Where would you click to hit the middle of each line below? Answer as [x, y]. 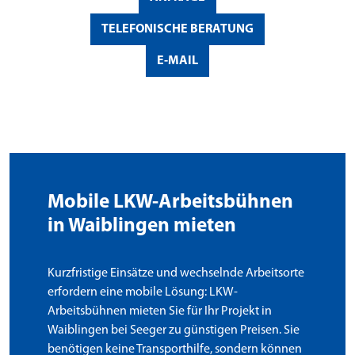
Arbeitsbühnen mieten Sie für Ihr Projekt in [160, 312]
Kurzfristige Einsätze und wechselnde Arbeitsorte [176, 274]
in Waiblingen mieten [142, 227]
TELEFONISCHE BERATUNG [177, 30]
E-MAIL [177, 61]
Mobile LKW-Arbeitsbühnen [170, 203]
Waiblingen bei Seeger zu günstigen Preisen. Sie [174, 331]
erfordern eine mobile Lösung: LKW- [143, 293]
